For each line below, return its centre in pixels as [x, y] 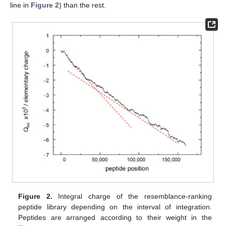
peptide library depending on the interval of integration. [115, 207]
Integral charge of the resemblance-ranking [132, 196]
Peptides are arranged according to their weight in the [115, 217]
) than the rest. [82, 5]
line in [20, 5]
